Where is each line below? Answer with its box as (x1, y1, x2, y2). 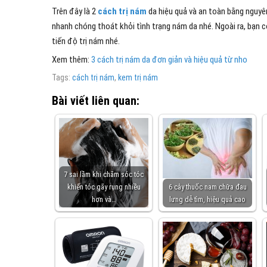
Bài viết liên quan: (52, 94, 139, 108)
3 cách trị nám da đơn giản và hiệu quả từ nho (91, 54, 247, 65)
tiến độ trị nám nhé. (52, 36, 120, 46)
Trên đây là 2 (52, 6, 98, 17)
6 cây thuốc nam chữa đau (168, 182, 247, 191)
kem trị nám (118, 73, 158, 82)
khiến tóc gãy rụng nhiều (67, 182, 141, 191)
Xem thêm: (52, 54, 91, 65)
